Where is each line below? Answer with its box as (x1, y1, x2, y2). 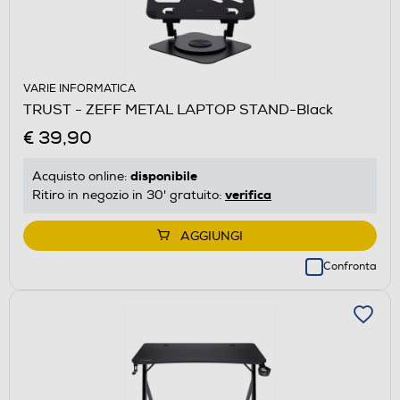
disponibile (130, 167, 197, 184)
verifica (225, 186, 271, 203)
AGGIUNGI (180, 228, 243, 244)
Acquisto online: (32, 168, 130, 184)
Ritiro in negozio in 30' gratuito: (32, 187, 225, 203)
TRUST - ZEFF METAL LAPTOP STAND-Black (23, 100, 333, 119)
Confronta (323, 259, 377, 273)
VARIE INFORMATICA (23, 81, 136, 96)
